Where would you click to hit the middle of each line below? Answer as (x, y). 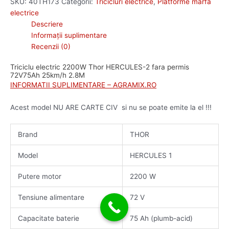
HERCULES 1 (151, 156)
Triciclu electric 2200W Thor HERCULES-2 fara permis (100, 67)
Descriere (47, 24)
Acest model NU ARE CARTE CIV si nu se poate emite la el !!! (111, 107)
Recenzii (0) (51, 47)
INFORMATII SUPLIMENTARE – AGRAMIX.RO (83, 85)
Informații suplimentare (69, 36)
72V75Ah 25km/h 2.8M (48, 75)
